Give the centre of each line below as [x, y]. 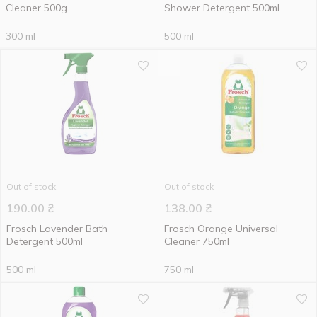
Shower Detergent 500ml [222, 8]
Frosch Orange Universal [221, 229]
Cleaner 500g [36, 8]
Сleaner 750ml [197, 241]
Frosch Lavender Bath [57, 229]
